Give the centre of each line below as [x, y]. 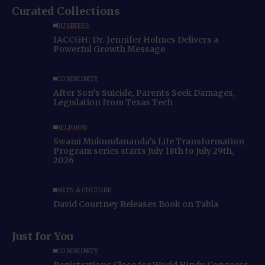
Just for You [42, 237]
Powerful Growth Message [109, 49]
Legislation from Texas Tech [113, 102]
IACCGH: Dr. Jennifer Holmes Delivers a [136, 39]
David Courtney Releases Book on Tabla [136, 204]
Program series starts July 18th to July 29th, [144, 151]
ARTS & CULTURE [84, 190]
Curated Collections [66, 11]
